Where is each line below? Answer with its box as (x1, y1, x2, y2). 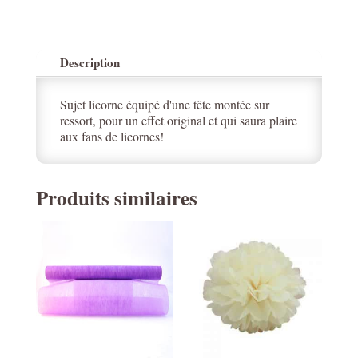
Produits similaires (35, 183, 197, 213)
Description (59, 54, 120, 71)
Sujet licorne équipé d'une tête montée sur (59, 96, 269, 113)
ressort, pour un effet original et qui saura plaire (59, 112, 297, 129)
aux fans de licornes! (59, 128, 164, 145)
